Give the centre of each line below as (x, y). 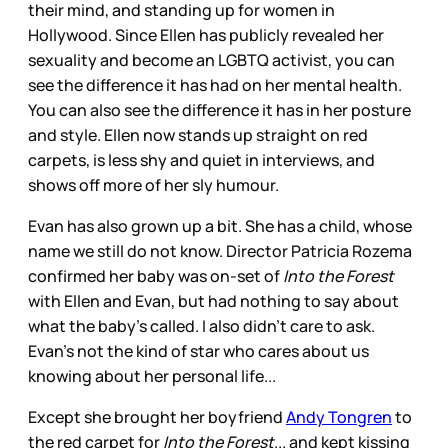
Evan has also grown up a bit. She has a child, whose (220, 226)
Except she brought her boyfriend (157, 417)
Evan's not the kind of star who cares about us (198, 351)
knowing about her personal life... (152, 376)
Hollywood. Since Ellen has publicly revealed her (206, 35)
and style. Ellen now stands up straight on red (198, 135)
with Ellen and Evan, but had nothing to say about (213, 301)
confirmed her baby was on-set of (154, 276)
